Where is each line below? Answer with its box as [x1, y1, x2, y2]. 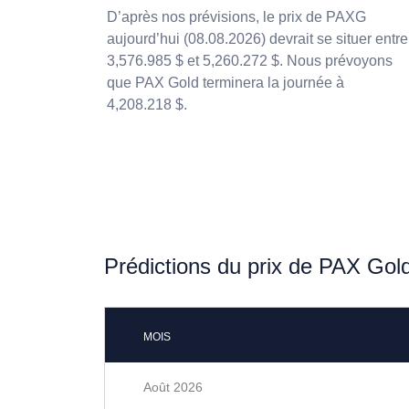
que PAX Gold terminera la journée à [107, 75, 344, 90]
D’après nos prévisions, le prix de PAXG [107, 9, 366, 25]
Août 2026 [143, 380, 203, 394]
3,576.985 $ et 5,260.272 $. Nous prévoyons [107, 53, 393, 68]
